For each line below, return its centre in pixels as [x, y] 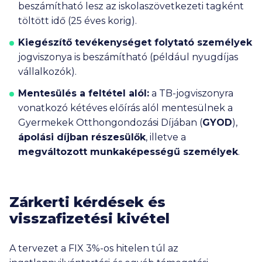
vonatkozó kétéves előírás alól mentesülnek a [125, 108]
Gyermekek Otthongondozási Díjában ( [110, 123]
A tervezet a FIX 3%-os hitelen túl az [94, 248]
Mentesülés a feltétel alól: [84, 93]
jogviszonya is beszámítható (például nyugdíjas [128, 57]
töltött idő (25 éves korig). [77, 21]
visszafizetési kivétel [89, 218]
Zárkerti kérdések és [87, 202]
